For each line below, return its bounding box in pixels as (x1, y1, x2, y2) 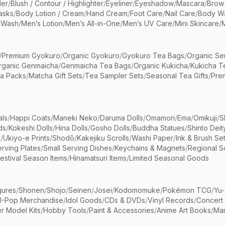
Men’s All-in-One (65, 19, 120, 28)
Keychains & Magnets (115, 144, 185, 152)
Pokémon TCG (163, 186, 211, 194)
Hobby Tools (43, 206, 86, 214)
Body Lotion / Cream (16, 9, 84, 18)
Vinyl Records (148, 196, 194, 204)
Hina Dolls (55, 124, 88, 132)
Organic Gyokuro (63, 51, 120, 60)
